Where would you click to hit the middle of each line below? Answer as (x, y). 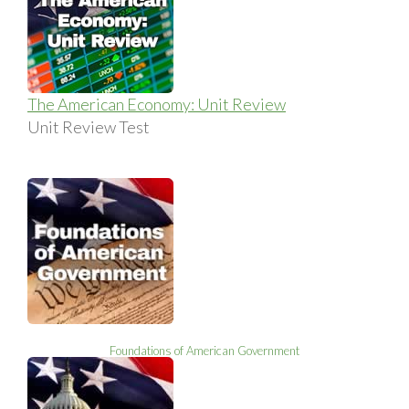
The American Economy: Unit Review (157, 104)
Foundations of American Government (204, 350)
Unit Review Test (89, 126)
